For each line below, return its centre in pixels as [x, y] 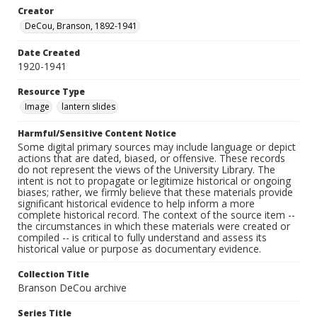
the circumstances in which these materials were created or [154, 226]
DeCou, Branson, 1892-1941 [81, 26]
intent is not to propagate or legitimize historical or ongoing [154, 181]
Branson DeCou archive [72, 288]
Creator [36, 11]
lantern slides [88, 107]
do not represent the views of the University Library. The [146, 170]
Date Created [49, 53]
